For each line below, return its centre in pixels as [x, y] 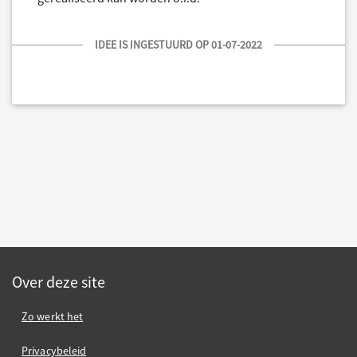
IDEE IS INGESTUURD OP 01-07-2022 [178, 45]
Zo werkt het [53, 316]
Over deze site [59, 282]
